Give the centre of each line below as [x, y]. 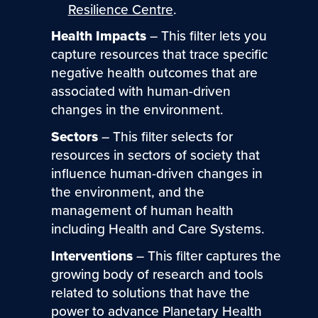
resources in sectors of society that [155, 155]
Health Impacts [98, 36]
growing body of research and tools [157, 275]
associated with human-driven [141, 92]
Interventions [92, 256]
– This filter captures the [207, 256]
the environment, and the [127, 192]
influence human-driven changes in [157, 174]
